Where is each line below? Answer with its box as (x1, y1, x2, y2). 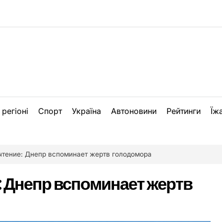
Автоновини (111, 106, 157, 116)
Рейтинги (166, 106, 201, 116)
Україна (72, 106, 101, 116)
